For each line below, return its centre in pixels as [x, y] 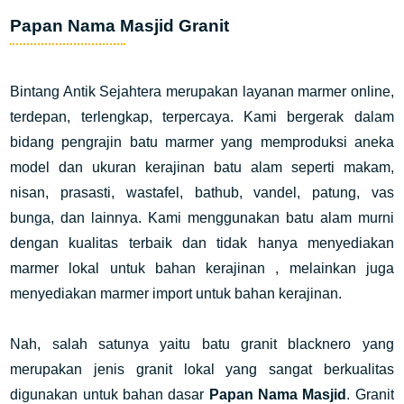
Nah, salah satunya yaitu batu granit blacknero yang [202, 344]
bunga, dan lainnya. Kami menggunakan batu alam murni [202, 218]
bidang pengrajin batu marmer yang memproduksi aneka [202, 142]
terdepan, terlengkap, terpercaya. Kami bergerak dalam [202, 117]
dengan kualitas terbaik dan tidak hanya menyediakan [202, 243]
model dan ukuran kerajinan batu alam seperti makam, [202, 167]
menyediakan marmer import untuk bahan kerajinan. [178, 294]
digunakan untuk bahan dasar [110, 395]
